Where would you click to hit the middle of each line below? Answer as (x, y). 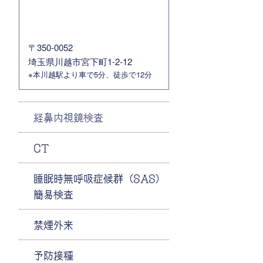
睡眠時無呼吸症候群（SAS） (100, 178)
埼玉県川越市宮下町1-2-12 (80, 62)
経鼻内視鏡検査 (68, 117)
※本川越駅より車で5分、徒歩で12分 (90, 75)
